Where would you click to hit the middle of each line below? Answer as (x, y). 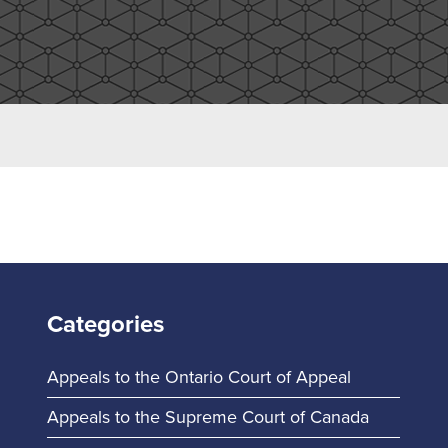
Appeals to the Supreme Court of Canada (207, 417)
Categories (105, 324)
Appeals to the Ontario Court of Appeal (198, 377)
